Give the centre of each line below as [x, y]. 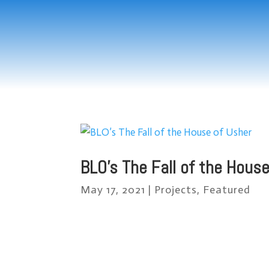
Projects [176, 189]
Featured [227, 189]
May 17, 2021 [113, 189]
